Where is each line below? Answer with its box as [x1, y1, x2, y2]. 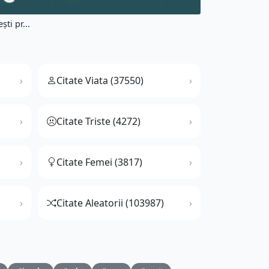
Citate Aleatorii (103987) [56, 196, 164, 210]
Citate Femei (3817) [56, 156, 142, 169]
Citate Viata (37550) [56, 74, 144, 88]
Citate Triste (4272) [56, 115, 141, 128]
